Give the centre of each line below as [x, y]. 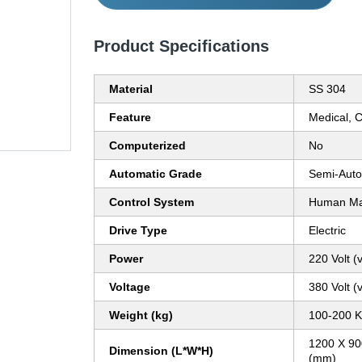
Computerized [147, 146]
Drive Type [138, 231]
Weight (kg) [141, 316]
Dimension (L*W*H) [161, 351]
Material [131, 89]
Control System [152, 202]
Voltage [130, 287]
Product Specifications [181, 46]
